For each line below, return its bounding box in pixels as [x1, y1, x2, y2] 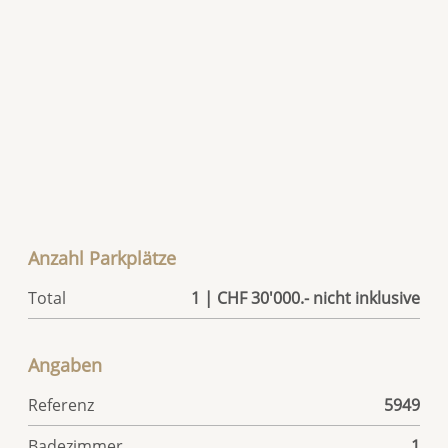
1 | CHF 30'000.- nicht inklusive [190, 287, 420, 310]
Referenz [28, 394, 95, 417]
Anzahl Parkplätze [28, 246, 177, 271]
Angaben [28, 353, 103, 378]
